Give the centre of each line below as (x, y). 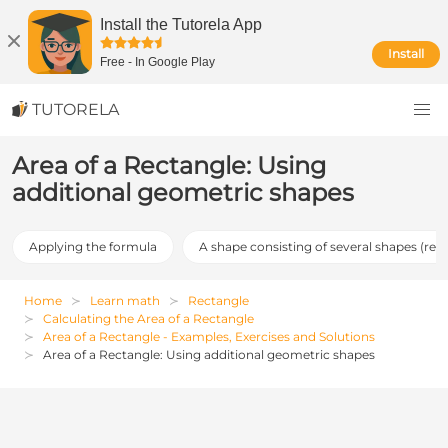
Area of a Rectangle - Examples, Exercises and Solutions (209, 336)
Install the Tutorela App (181, 24)
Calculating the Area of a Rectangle (148, 318)
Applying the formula (93, 246)
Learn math (125, 300)
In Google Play (175, 62)
